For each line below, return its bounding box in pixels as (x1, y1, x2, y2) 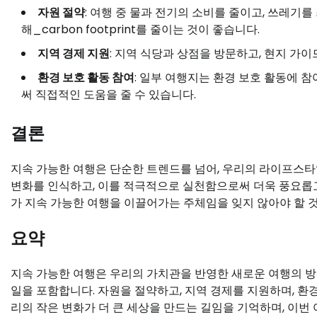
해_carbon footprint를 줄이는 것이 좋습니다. (21, 21, 260, 38)
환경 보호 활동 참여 (38, 69, 134, 86)
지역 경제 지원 (38, 45, 110, 62)
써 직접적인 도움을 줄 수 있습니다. (21, 86, 196, 103)
